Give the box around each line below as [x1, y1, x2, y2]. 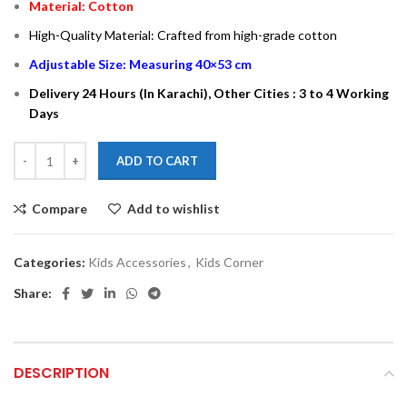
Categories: [14, 254, 85, 271]
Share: [14, 285, 52, 302]
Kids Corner [195, 254, 263, 271]
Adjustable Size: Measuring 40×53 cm [29, 56, 252, 73]
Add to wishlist [126, 201, 220, 217]
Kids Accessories [88, 254, 186, 271]
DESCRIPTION [14, 362, 109, 384]
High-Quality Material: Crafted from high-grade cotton [29, 27, 337, 44]
